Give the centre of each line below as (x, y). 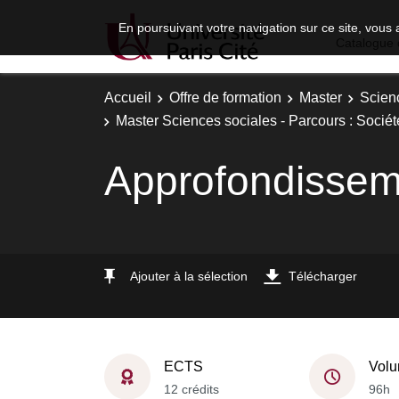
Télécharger (323, 276)
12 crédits (191, 389)
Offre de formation (225, 98)
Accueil (128, 98)
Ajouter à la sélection (189, 276)
